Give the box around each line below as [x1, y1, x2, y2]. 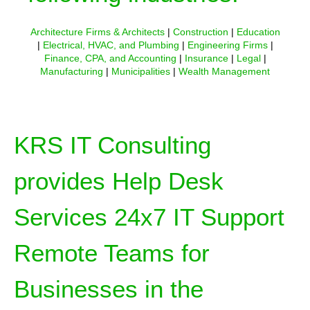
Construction [172, 26, 228, 37]
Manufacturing [40, 66, 103, 77]
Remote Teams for [14, 240, 210, 266]
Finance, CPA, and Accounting [44, 53, 176, 64]
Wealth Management [179, 66, 270, 77]
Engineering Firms [187, 39, 268, 51]
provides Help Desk [14, 168, 224, 194]
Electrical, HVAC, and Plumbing [42, 39, 179, 51]
